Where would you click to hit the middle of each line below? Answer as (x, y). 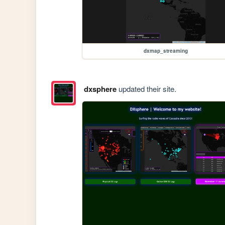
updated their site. (146, 88)
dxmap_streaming (166, 50)
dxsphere (100, 89)
